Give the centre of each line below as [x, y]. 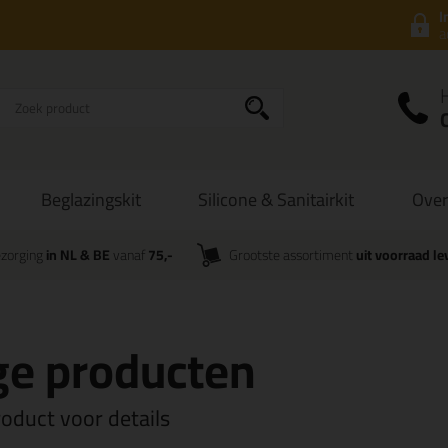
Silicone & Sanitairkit [276, 199]
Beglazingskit [90, 199]
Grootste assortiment [293, 255]
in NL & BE [77, 255]
